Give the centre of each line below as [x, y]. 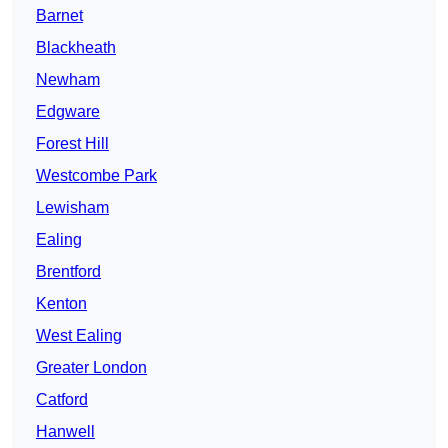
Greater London [91, 368]
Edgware [68, 112]
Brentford [68, 272]
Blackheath [76, 48]
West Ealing [79, 336]
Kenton [61, 304]
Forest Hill [72, 144]
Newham [68, 80]
